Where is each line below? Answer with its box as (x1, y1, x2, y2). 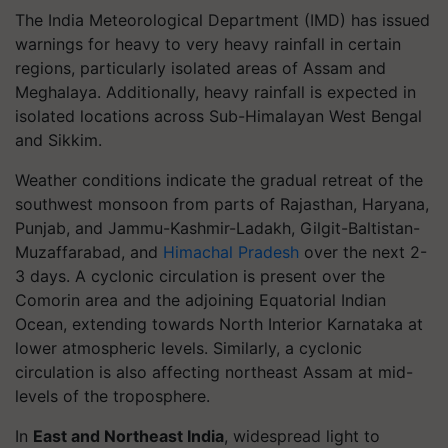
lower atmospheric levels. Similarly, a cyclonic (15, 338, 362, 358)
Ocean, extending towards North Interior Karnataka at (15, 314, 423, 334)
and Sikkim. (15, 130, 102, 150)
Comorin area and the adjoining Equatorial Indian (15, 290, 386, 310)
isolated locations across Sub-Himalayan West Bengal (15, 106, 422, 126)
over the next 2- (299, 242, 427, 262)
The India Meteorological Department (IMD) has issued (15, 10, 430, 30)
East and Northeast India (33, 426, 224, 446)
